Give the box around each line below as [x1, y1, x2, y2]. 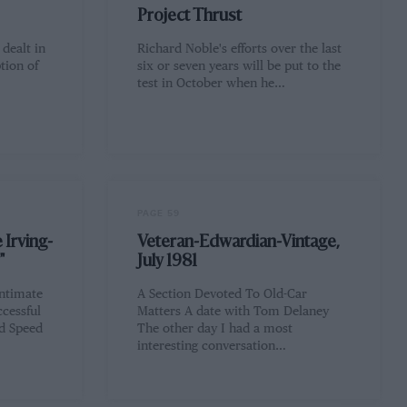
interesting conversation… [137, 340, 287, 353]
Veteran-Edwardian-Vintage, [137, 234, 341, 252]
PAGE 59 [137, 208, 181, 220]
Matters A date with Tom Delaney [137, 305, 330, 319]
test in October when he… [137, 77, 286, 91]
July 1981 [137, 253, 198, 271]
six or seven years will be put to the [137, 60, 342, 74]
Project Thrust [137, 8, 243, 25]
